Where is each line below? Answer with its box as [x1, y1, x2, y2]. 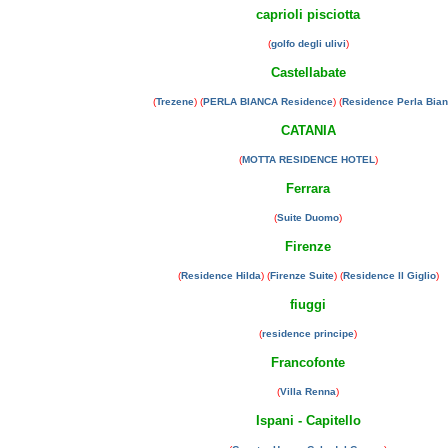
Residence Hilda [180, 270, 261, 281]
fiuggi [290, 297, 326, 312]
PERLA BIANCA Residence [203, 96, 333, 107]
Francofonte [271, 355, 345, 370]
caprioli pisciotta [256, 7, 360, 22]
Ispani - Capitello [255, 413, 361, 428]
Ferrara [286, 181, 330, 196]
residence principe [262, 328, 354, 339]
